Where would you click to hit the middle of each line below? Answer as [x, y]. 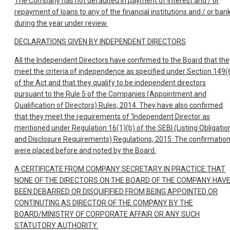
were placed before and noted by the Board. [85, 151]
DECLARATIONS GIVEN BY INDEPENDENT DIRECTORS [100, 42]
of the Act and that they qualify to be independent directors [110, 83]
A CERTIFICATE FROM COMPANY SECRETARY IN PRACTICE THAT [120, 169]
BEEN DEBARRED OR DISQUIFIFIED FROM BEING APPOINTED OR [116, 192]
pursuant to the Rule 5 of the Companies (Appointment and [110, 94]
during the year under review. [61, 23]
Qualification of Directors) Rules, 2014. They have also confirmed [119, 106]
